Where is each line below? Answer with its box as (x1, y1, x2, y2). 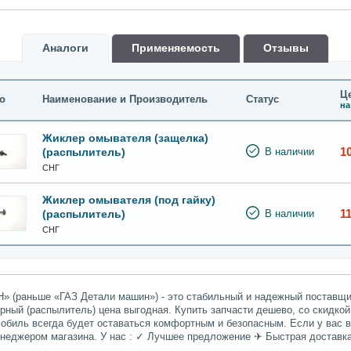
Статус (246, 94, 279, 106)
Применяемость (132, 42, 220, 54)
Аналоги (42, 42, 89, 54)
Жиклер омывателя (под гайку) (42, 193, 215, 206)
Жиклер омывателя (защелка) (42, 131, 208, 144)
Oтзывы (263, 42, 309, 54)
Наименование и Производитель (42, 94, 208, 106)
